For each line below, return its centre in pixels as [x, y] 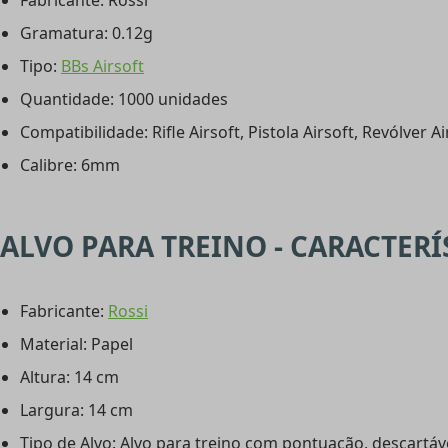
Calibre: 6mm [70, 165]
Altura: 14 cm [69, 377]
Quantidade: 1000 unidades [124, 99]
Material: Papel [76, 344]
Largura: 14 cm [76, 410]
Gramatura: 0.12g [86, 33]
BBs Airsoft [102, 66]
